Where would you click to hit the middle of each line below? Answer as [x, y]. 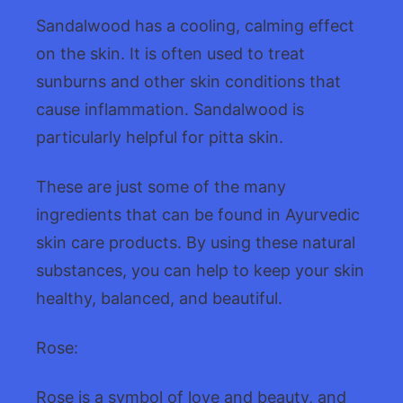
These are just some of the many [161, 186]
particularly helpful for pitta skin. [160, 137]
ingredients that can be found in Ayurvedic [198, 214]
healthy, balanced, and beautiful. [159, 298]
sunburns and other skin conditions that [188, 81]
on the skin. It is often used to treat [170, 53]
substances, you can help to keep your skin [200, 270]
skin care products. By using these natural [196, 242]
